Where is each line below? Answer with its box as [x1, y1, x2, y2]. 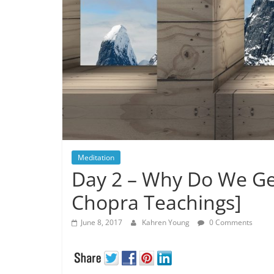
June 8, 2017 [81, 217, 122, 228]
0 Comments [207, 217, 253, 228]
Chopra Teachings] [72, 188, 241, 215]
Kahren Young [142, 217, 191, 228]
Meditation [78, 152, 114, 163]
